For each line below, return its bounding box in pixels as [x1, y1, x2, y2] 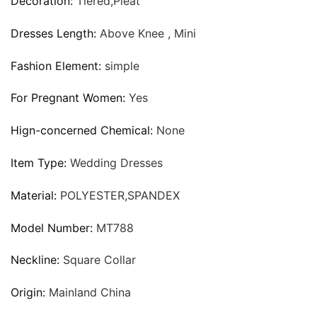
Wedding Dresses [70, 155, 163, 170]
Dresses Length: [11, 25, 100, 40]
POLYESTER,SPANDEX [60, 188, 180, 202]
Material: [11, 188, 60, 202]
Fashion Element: [11, 58, 105, 73]
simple [105, 58, 139, 73]
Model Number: [11, 220, 96, 235]
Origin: [11, 285, 49, 300]
